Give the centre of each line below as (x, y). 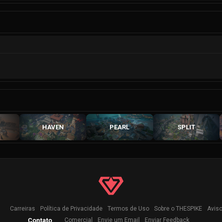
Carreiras (22, 209)
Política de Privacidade (71, 209)
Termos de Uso (128, 209)
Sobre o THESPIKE (178, 209)
